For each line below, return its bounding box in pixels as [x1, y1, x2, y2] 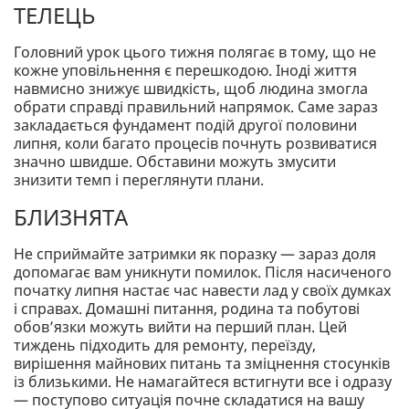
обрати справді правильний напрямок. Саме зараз [14, 97, 378, 118]
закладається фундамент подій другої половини [14, 115, 357, 136]
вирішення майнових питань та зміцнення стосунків [14, 353, 390, 374]
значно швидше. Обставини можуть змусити [14, 152, 336, 173]
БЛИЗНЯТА [14, 202, 128, 233]
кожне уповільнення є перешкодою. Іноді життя [14, 60, 357, 81]
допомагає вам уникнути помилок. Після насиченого [14, 262, 392, 283]
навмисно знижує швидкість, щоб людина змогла [14, 79, 368, 100]
